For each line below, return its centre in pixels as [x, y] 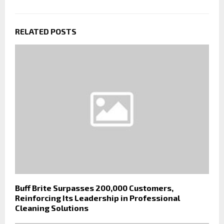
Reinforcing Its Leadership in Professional [97, 197]
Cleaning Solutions [52, 207]
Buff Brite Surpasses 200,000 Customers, [94, 187]
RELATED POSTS [46, 31]
